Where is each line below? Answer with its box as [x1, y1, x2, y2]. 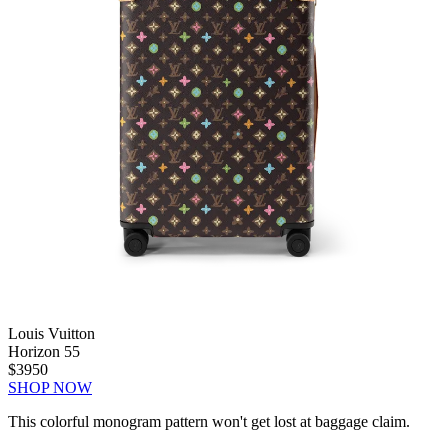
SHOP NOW [8, 378, 92, 396]
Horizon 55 [8, 342, 80, 360]
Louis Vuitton [8, 324, 95, 342]
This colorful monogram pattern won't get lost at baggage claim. [8, 412, 410, 430]
